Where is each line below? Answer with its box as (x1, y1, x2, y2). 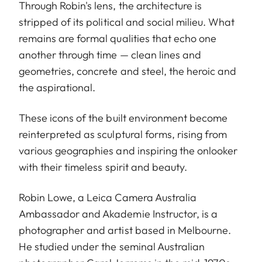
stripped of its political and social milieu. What (19, 15, 235, 29)
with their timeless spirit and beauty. (19, 160, 187, 174)
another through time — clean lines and (19, 47, 201, 61)
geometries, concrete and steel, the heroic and (19, 64, 237, 78)
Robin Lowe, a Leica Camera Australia (19, 190, 196, 204)
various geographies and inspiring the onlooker (19, 143, 238, 157)
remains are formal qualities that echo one (19, 31, 217, 45)
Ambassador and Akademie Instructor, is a (19, 206, 218, 220)
